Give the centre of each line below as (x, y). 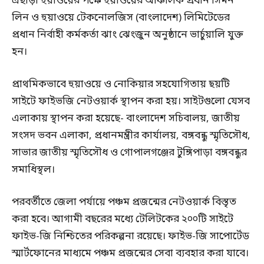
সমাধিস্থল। (33, 170)
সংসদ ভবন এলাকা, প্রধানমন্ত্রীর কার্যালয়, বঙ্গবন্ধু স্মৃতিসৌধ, (131, 136)
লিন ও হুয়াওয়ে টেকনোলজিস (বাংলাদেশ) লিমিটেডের (121, 18)
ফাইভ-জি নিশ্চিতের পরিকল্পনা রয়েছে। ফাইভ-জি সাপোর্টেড (131, 237)
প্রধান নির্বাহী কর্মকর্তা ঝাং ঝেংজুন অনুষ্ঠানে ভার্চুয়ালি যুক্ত (127, 35)
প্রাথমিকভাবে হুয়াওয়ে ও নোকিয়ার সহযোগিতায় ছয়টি (121, 85)
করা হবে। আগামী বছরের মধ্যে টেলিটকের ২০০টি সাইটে (123, 220)
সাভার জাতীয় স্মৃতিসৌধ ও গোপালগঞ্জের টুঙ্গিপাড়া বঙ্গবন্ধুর (129, 153)
